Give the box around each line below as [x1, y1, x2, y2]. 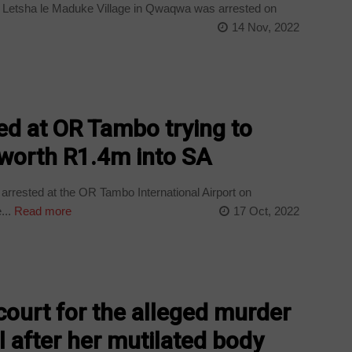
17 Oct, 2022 [233, 203, 299, 218]
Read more [11, 203, 72, 218]
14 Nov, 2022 [231, 20, 299, 34]
